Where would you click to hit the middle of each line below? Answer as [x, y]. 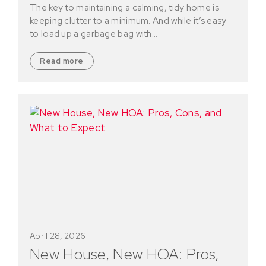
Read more [62, 61]
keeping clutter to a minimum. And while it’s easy [128, 20]
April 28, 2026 [58, 235]
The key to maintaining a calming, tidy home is [124, 7]
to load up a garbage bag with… [94, 34]
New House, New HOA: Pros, [124, 254]
